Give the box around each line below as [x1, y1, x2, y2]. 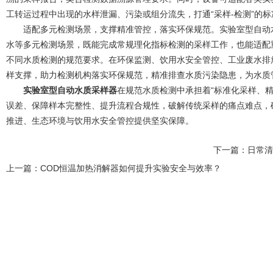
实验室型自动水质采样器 [23, 85, 117, 95]
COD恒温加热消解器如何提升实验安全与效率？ [40, 163, 221, 173]
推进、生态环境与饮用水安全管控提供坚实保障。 [6, 116, 194, 126]
